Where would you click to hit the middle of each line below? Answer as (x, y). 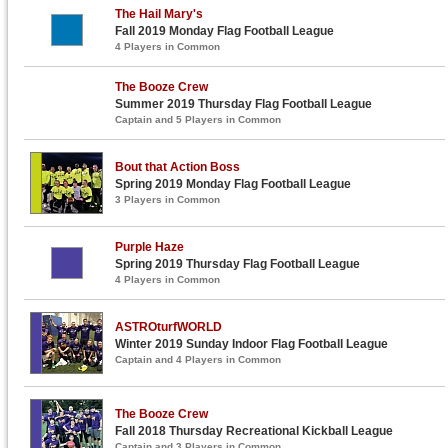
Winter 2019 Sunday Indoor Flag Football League (252, 344)
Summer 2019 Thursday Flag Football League (244, 104)
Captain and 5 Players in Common (198, 119)
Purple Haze (150, 247)
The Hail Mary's (159, 14)
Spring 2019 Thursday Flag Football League (238, 264)
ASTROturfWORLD (169, 327)
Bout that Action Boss (178, 167)
